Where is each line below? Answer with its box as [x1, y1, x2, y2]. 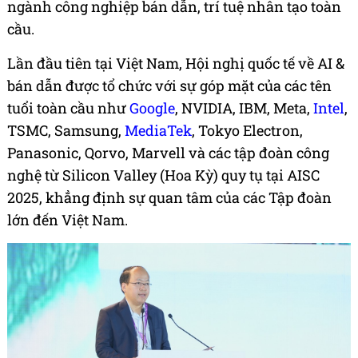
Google [129, 98, 175, 118]
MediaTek [125, 121, 192, 141]
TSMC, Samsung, [7, 121, 125, 141]
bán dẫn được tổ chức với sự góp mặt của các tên [7, 76, 332, 96]
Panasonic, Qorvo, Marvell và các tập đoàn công [7, 143, 329, 163]
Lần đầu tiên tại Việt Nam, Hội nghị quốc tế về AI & [7, 54, 344, 74]
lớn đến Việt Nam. [7, 210, 128, 230]
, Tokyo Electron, [192, 121, 303, 141]
